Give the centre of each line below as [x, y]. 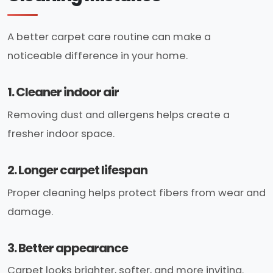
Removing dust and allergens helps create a [119, 115]
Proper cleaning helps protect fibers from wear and [136, 193]
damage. [30, 211]
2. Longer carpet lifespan [77, 170]
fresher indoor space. [61, 134]
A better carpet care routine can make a [109, 37]
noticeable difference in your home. [97, 56]
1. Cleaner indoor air [63, 92]
